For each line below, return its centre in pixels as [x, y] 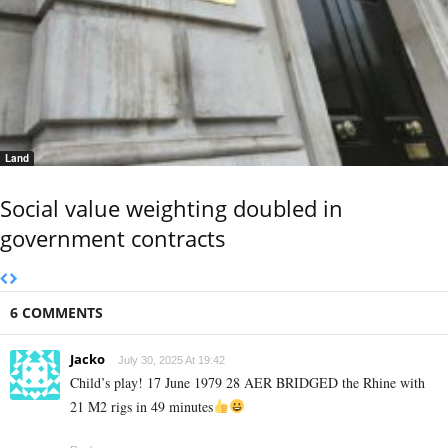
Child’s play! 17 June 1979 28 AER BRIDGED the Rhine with [247, 382]
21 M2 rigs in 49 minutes [141, 406]
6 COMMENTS [56, 312]
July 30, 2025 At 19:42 [171, 359]
